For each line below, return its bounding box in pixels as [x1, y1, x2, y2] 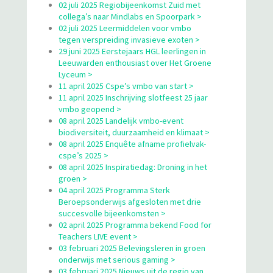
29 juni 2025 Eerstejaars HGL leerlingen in [58, 45, 206, 57]
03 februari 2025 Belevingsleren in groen [58, 242, 205, 253]
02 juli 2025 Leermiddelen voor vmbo [58, 22, 191, 34]
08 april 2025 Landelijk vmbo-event [58, 115, 183, 126]
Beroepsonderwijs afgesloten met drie [58, 196, 201, 207]
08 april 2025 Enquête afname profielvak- [58, 138, 206, 149]
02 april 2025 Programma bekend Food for [58, 219, 211, 230]
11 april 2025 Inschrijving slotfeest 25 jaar [58, 91, 208, 103]
